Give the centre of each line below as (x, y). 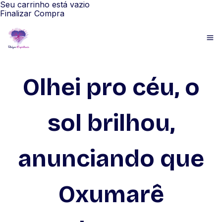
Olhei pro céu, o (111, 87)
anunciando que (111, 159)
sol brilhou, (111, 123)
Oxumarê (111, 194)
